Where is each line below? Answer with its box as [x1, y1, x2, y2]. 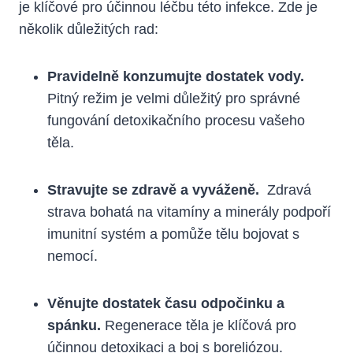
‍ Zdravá [259, 181, 311, 198]
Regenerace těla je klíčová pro [101, 317, 296, 333]
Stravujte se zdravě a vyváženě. [47, 181, 259, 198]
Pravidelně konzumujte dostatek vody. [47, 68, 304, 84]
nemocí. [47, 247, 98, 264]
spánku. [47, 317, 101, 333]
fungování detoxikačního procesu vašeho [47, 112, 305, 128]
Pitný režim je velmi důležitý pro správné [47, 90, 300, 106]
